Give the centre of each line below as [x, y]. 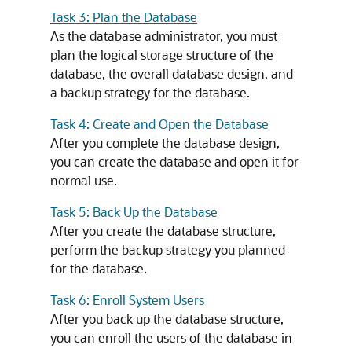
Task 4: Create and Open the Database [159, 124]
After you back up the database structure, [167, 319]
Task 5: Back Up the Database [134, 212]
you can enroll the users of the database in [171, 337]
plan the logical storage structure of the [162, 55]
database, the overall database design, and [172, 73]
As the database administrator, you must [164, 36]
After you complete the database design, [165, 143]
